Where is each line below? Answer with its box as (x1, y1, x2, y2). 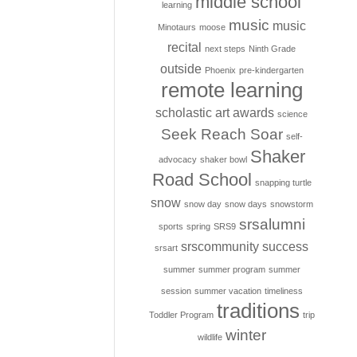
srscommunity (181, 240, 260, 253)
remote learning (160, 78, 303, 102)
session (160, 286, 191, 296)
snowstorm (269, 199, 313, 209)
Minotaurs (157, 22, 196, 32)
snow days (224, 199, 267, 209)
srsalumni (238, 216, 305, 233)
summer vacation (194, 286, 261, 296)
